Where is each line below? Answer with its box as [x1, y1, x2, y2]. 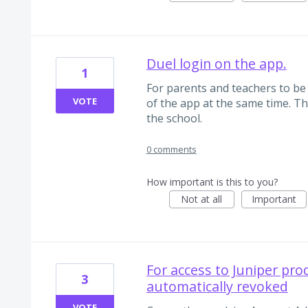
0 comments [146, 143, 197, 156]
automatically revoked [146, 277, 288, 296]
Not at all [181, 192, 223, 206]
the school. [146, 110, 202, 126]
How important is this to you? [146, 175, 278, 189]
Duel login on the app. [146, 54, 287, 73]
